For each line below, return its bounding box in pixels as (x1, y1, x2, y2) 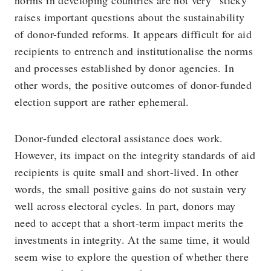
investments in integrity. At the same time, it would (15, 232, 250, 247)
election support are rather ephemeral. (15, 94, 189, 109)
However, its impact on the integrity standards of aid (15, 148, 256, 162)
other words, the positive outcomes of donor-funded (15, 77, 252, 92)
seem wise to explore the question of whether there (15, 249, 249, 264)
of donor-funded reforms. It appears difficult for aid (15, 27, 252, 41)
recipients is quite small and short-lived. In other (15, 165, 239, 179)
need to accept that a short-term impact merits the (15, 215, 243, 230)
